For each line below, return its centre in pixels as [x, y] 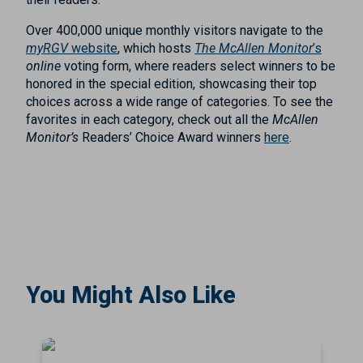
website [93, 49]
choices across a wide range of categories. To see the [179, 102]
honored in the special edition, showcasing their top [171, 84]
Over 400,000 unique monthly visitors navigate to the [175, 31]
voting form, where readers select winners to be [200, 66]
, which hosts [156, 49]
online [45, 66]
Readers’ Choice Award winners [171, 138]
